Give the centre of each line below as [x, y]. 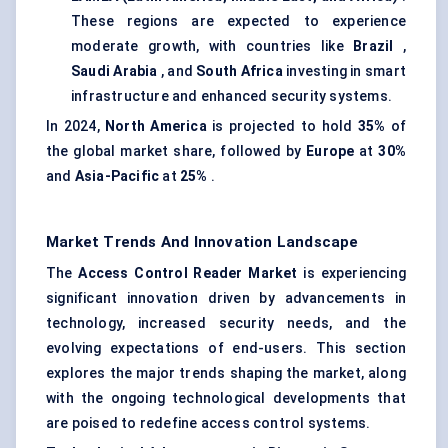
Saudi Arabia [114, 71]
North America [156, 126]
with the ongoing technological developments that [226, 398]
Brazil [373, 46]
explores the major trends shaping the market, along [226, 373]
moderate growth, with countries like [212, 46]
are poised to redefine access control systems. [208, 423]
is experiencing [351, 273]
